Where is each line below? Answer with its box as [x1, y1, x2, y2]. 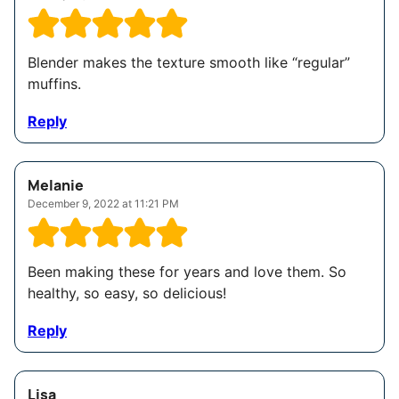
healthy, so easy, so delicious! [28, 284, 226, 303]
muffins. [28, 75, 81, 94]
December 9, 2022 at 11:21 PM [28, 197, 179, 211]
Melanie [28, 175, 84, 196]
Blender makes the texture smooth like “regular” [28, 53, 350, 72]
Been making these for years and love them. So [28, 263, 346, 281]
